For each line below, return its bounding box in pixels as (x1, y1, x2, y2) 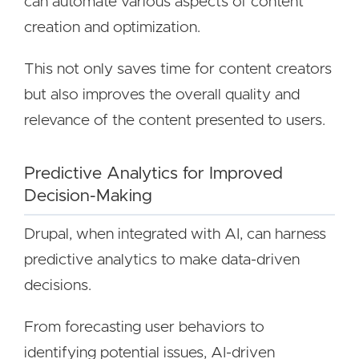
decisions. (24, 278, 91, 293)
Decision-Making (24, 188, 152, 204)
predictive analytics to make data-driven (24, 252, 300, 268)
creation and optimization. (24, 20, 200, 35)
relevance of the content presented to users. (24, 113, 325, 128)
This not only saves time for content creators (24, 62, 332, 77)
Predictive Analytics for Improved (24, 165, 283, 182)
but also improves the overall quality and (24, 87, 300, 103)
